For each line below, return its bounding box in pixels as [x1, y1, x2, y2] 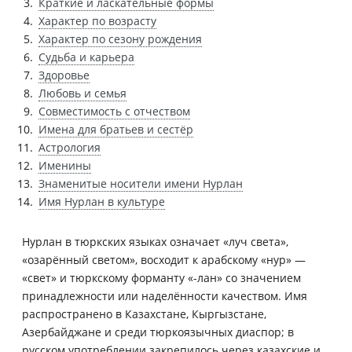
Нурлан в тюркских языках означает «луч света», [22, 233, 288, 249]
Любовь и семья [38, 85, 126, 101]
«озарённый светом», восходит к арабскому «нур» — [22, 251, 306, 267]
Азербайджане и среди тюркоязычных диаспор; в [22, 324, 294, 339]
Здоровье [38, 67, 90, 82]
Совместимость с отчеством [38, 103, 190, 119]
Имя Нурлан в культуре [38, 193, 165, 209]
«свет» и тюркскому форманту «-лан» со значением [22, 269, 301, 285]
